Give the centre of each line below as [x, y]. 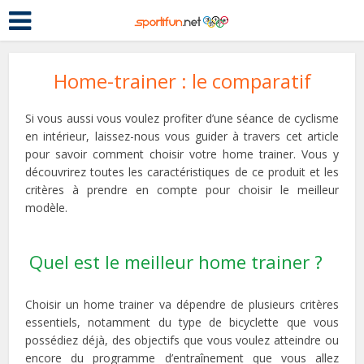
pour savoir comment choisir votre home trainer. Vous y [182, 154]
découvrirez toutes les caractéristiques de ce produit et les [182, 172]
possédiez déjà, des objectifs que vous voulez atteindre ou [182, 340]
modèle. [47, 208]
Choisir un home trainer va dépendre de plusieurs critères [182, 304]
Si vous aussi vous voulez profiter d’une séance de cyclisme [182, 118]
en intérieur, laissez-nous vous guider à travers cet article [182, 136]
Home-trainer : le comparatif [182, 81]
